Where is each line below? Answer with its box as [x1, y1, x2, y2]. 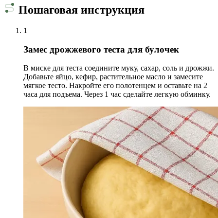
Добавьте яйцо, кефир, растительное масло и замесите [23, 73, 203, 81]
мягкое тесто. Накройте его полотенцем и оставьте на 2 [23, 81, 207, 90]
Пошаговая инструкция [16, 3, 145, 16]
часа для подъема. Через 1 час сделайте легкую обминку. [23, 90, 211, 99]
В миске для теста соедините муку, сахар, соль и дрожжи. [23, 64, 214, 73]
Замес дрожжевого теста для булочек [23, 44, 179, 54]
